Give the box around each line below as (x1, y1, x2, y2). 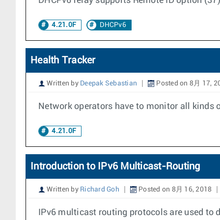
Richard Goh (80, 186, 119, 193)
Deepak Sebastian (80, 80, 137, 87)
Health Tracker (30, 55, 96, 65)
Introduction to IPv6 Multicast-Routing (30, 162, 200, 171)
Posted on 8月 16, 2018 (137, 186, 212, 193)
